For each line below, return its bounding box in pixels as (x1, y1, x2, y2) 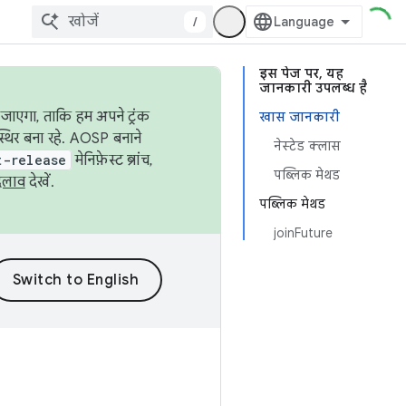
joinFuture (274, 225, 333, 241)
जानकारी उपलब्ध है (259, 80, 367, 96)
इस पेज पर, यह (259, 65, 343, 82)
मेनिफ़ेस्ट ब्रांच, (71, 151, 152, 169)
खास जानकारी (259, 109, 340, 125)
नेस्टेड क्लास (274, 138, 341, 154)
